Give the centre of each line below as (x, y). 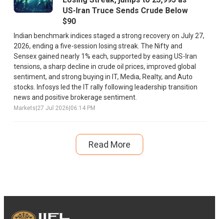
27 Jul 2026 (53, 108)
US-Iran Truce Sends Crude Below (125, 11)
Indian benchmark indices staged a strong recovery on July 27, (109, 36)
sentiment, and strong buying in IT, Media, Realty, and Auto (103, 77)
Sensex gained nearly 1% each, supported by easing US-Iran (105, 56)
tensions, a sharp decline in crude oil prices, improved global (105, 67)
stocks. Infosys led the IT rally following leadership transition (106, 87)
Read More (109, 145)
